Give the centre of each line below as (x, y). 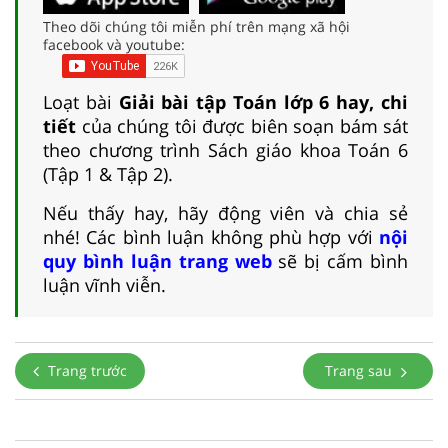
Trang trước (85, 370)
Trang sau (360, 370)
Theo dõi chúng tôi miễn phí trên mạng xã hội (196, 26)
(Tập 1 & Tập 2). (108, 173)
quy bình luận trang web (157, 260)
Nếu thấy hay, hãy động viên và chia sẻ (225, 212)
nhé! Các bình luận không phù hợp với (211, 236)
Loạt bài (81, 101)
